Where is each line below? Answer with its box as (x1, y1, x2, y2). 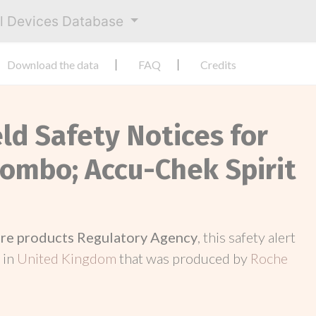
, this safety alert (197, 229, 296, 245)
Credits (200, 58, 236, 71)
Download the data (7, 58, 99, 71)
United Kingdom (17, 250, 119, 267)
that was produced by (119, 250, 250, 267)
